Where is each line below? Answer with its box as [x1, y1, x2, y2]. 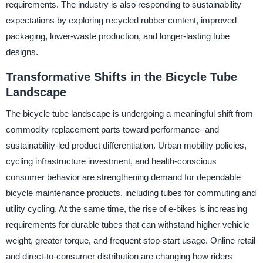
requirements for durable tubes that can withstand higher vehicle [5, 220, 249, 230]
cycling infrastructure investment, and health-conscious [5, 156, 217, 166]
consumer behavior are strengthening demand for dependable [5, 172, 241, 182]
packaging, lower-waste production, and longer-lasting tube [5, 31, 230, 42]
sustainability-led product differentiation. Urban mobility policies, [5, 140, 247, 150]
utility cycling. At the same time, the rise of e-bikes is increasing [5, 204, 247, 214]
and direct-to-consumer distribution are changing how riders [5, 251, 232, 261]
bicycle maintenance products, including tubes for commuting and [5, 188, 256, 198]
